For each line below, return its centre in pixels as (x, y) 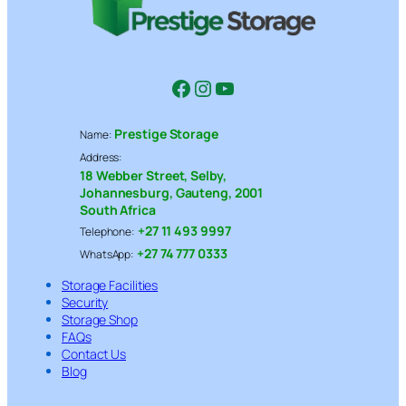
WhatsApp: (107, 254)
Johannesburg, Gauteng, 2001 (172, 192)
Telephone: (107, 231)
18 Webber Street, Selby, (153, 175)
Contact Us (94, 353)
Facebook (217, 87)
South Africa (118, 209)
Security (85, 302)
